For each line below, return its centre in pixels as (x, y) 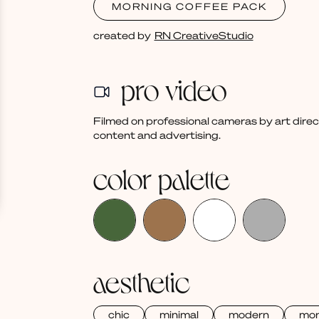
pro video (173, 89)
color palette (161, 178)
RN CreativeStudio (204, 35)
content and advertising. (157, 135)
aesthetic (141, 281)
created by (122, 35)
